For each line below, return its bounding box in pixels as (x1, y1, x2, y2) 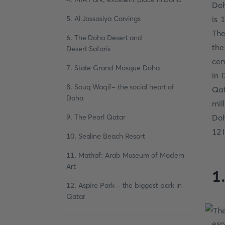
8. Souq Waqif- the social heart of (66, 82, 175, 91)
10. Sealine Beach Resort (66, 132, 146, 141)
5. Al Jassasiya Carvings (66, 14, 141, 23)
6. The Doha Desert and (66, 33, 143, 42)
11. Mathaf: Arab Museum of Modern (66, 151, 185, 160)
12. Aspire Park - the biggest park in (66, 181, 182, 190)
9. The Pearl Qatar (66, 113, 126, 122)
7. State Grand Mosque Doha (66, 63, 160, 72)
